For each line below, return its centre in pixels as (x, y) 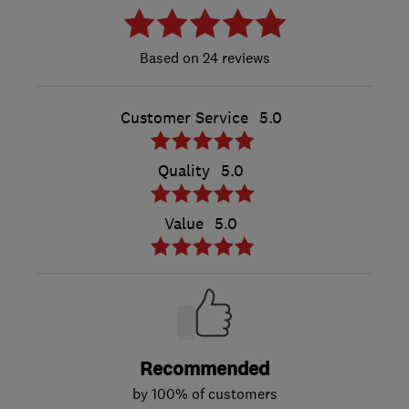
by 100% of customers (204, 393)
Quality (184, 170)
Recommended (204, 369)
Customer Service (184, 117)
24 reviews (234, 57)
